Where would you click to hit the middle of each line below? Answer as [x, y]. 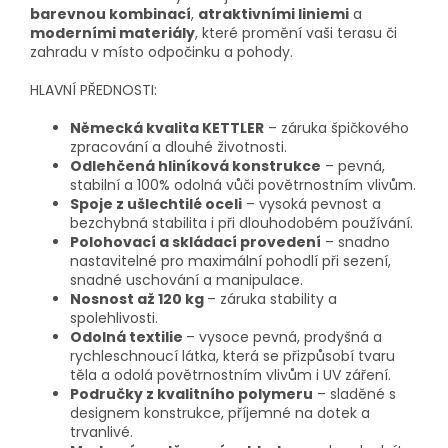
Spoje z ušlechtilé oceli [156, 204]
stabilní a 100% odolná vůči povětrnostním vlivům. [243, 185]
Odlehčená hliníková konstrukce [195, 166]
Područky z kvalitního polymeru [191, 394]
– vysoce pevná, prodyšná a [284, 337]
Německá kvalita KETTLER [167, 128]
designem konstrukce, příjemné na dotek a [220, 413]
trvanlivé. [101, 432]
